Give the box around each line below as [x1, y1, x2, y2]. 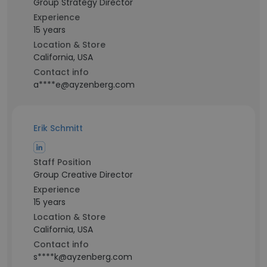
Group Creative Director [33, 169, 133, 181]
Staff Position [33, 156, 91, 168]
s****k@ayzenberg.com [33, 251, 132, 263]
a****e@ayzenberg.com [33, 79, 135, 91]
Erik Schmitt [33, 122, 83, 134]
